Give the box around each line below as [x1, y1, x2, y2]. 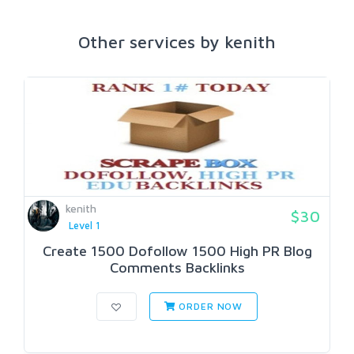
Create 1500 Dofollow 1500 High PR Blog [42, 243, 312, 260]
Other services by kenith [78, 32, 276, 52]
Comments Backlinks [109, 259, 245, 277]
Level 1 [68, 220, 100, 232]
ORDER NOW [175, 300, 243, 313]
